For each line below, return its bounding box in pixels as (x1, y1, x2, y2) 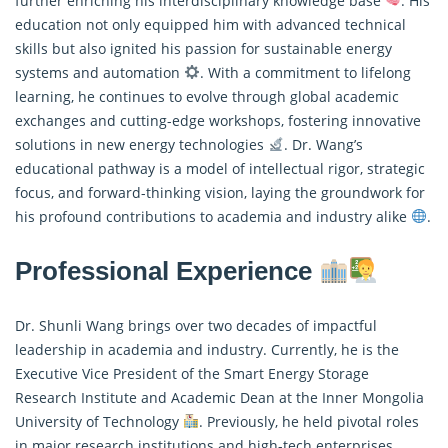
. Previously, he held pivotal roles (198, 411, 419, 431)
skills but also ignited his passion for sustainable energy (15, 38, 392, 58)
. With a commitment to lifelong (199, 62, 411, 82)
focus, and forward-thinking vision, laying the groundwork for (15, 182, 425, 202)
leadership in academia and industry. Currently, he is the (15, 339, 399, 359)
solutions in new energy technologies (15, 134, 268, 154)
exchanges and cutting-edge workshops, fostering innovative (15, 110, 421, 130)
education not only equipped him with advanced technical (15, 14, 406, 34)
